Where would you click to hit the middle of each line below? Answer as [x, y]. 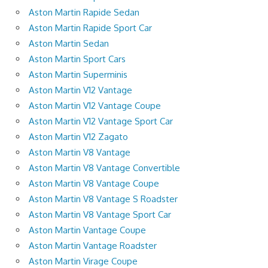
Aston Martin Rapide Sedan [84, 13]
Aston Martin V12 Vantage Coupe [95, 106]
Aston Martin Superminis [78, 75]
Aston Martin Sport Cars [77, 59]
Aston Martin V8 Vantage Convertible [104, 168]
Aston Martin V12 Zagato [78, 137]
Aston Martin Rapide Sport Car [90, 28]
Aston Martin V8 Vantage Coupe [94, 184]
